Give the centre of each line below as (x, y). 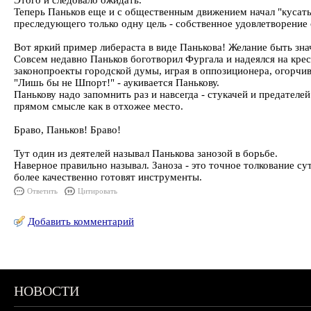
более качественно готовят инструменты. (108, 177)
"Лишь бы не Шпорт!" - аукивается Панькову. (117, 83)
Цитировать (98, 191)
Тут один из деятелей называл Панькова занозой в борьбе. (146, 153)
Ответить (42, 191)
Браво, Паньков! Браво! (67, 130)
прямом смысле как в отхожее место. (99, 106)
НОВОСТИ (47, 291)
